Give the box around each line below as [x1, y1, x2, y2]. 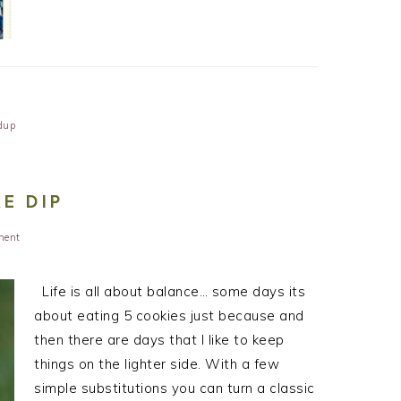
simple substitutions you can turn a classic [34, 380, 315, 397]
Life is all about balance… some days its [34, 283, 305, 301]
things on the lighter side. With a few [34, 355, 279, 373]
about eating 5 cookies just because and [34, 307, 304, 325]
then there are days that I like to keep [34, 331, 285, 349]
